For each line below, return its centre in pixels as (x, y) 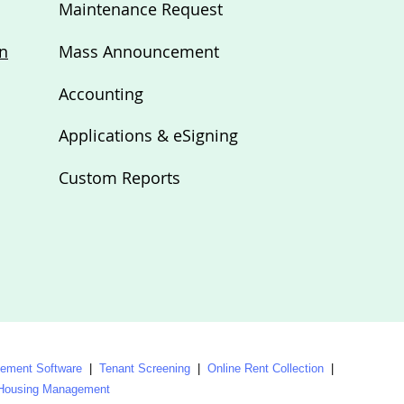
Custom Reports (119, 178)
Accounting (101, 94)
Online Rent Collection (266, 368)
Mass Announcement (139, 51)
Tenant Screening (145, 368)
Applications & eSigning (148, 135)
